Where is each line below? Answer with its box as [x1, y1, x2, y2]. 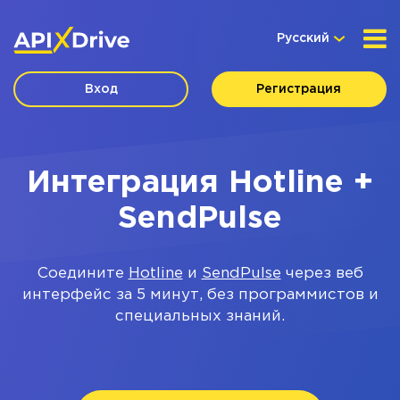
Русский [277, 33, 329, 44]
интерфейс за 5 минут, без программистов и [21, 288, 379, 302]
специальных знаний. [115, 310, 285, 323]
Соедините [37, 267, 129, 280]
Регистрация [256, 84, 342, 95]
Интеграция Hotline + [27, 169, 373, 197]
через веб [280, 267, 363, 280]
